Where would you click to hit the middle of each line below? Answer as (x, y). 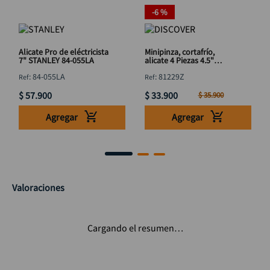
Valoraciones (38, 187)
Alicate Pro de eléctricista (64, 52)
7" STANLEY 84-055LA (56, 60)
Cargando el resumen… (135, 228)
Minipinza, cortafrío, (180, 52)
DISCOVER (162, 69)
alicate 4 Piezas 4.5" (179, 60)
